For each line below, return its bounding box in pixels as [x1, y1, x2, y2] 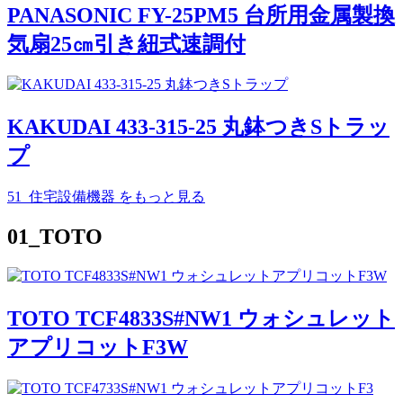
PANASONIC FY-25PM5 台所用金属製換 [7, 3, 395, 27]
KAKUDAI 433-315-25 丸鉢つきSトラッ [7, 115, 390, 139]
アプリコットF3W [7, 336, 188, 359]
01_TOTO [7, 225, 103, 249]
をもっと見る [115, 189, 205, 205]
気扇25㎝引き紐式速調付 [7, 31, 246, 56]
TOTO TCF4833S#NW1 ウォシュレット [7, 307, 395, 330]
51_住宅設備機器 [7, 189, 115, 205]
